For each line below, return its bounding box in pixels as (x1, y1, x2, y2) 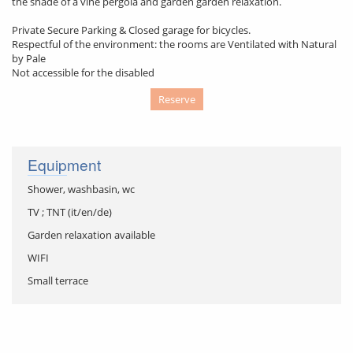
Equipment (28, 154, 101, 175)
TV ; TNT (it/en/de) (28, 205, 112, 219)
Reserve (158, 92, 195, 106)
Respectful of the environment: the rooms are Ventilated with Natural (12, 37, 336, 51)
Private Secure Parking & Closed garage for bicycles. (12, 23, 251, 37)
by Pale (12, 51, 46, 65)
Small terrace (28, 273, 88, 288)
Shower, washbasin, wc (28, 182, 135, 196)
